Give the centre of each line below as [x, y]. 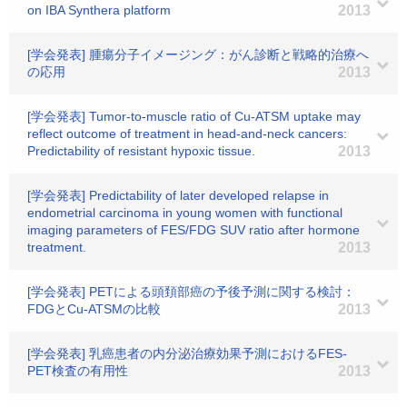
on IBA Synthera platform [99, 10]
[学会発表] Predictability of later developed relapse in [178, 195]
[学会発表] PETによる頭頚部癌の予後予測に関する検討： [191, 292]
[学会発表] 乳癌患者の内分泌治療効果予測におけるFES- [187, 353]
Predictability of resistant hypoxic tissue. [141, 151]
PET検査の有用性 [78, 371]
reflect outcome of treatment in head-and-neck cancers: [187, 134]
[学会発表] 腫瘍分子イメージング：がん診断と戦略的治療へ [198, 55]
